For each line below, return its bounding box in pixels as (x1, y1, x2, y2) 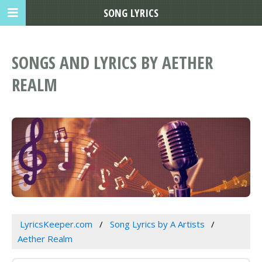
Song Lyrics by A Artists (109, 218, 205, 230)
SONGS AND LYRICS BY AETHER (12, 51, 213, 74)
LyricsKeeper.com (19, 218, 92, 230)
